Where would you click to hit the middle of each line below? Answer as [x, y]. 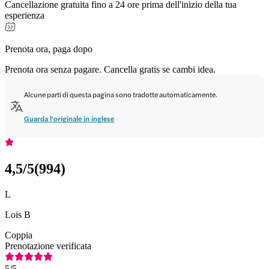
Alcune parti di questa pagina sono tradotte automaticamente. [121, 94]
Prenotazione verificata [48, 246]
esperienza [25, 15]
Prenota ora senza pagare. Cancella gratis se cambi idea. [110, 69]
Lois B [18, 214]
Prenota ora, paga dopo [49, 49]
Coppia [19, 235]
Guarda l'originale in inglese [69, 118]
